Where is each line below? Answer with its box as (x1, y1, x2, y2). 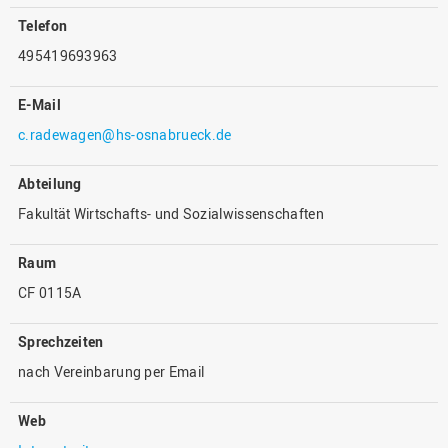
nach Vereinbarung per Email (18, 362, 205, 382)
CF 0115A (18, 283, 82, 303)
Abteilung (18, 174, 82, 194)
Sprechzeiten (18, 332, 104, 352)
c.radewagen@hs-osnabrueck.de (18, 125, 232, 145)
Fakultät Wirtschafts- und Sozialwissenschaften (18, 204, 324, 224)
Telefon (18, 16, 68, 36)
